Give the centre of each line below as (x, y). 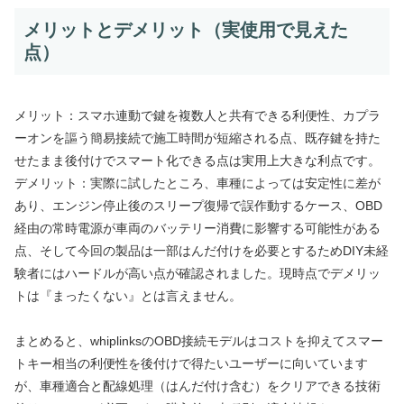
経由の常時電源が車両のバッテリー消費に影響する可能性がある (197, 228)
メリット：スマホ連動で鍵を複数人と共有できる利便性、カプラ (197, 115)
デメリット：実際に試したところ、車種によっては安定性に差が (197, 183)
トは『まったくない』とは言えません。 (128, 295)
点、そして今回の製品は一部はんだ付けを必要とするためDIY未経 (202, 250)
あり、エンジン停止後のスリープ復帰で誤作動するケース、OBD (198, 205)
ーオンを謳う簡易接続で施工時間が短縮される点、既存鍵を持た (197, 138)
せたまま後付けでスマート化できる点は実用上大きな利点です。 (197, 160)
